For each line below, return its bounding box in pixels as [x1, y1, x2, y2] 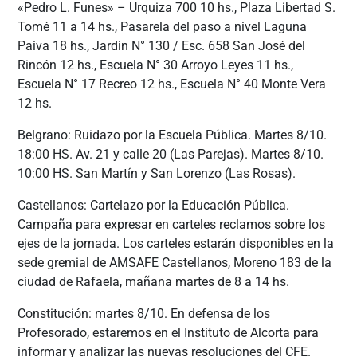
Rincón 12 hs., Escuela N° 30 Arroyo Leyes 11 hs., [18, 57, 294, 73]
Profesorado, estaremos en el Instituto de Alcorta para [18, 324, 320, 340]
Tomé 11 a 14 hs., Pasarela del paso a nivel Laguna [18, 18, 308, 34]
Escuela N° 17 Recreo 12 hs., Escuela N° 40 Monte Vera [18, 76, 327, 92]
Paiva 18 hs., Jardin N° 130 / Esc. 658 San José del [18, 37, 306, 53]
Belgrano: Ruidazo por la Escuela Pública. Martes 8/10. [18, 127, 328, 143]
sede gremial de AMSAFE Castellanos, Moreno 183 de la [18, 254, 332, 270]
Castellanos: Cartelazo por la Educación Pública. [18, 197, 290, 213]
